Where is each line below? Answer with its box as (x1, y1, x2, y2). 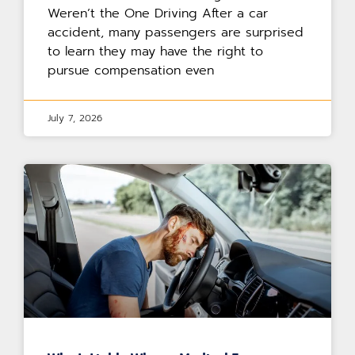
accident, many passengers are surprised (48, 23, 303, 43)
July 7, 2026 (48, 111, 102, 126)
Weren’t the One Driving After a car (48, 4, 268, 24)
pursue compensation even (48, 61, 214, 81)
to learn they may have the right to (48, 42, 263, 62)
